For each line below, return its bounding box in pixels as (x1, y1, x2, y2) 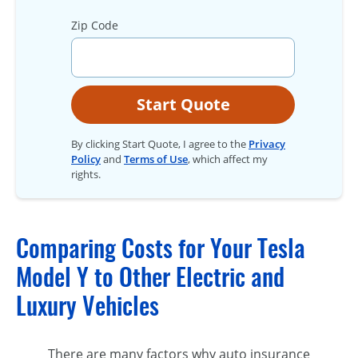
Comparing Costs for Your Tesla (16, 232, 305, 265)
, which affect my (188, 152, 268, 166)
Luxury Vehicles (16, 289, 159, 322)
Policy (71, 152, 101, 166)
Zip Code (71, 18, 118, 33)
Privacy (249, 137, 285, 151)
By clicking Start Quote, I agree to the (71, 137, 249, 151)
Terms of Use (124, 152, 188, 166)
